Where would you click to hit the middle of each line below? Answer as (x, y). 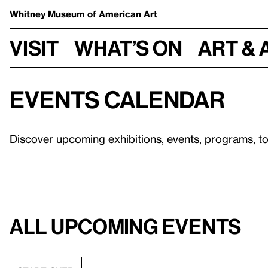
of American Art (122, 14)
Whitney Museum (48, 14)
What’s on (128, 48)
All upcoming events (125, 226)
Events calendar (117, 99)
